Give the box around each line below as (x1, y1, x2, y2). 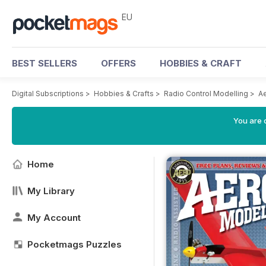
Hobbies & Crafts (94, 89, 154, 98)
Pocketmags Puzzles (27, 239, 122, 250)
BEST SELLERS (12, 58, 77, 69)
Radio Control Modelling (164, 89, 248, 98)
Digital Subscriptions (12, 89, 84, 98)
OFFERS (101, 58, 136, 69)
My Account (27, 212, 81, 223)
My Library (27, 185, 75, 197)
